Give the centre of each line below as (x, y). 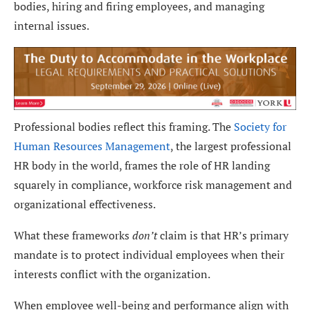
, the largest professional (231, 146)
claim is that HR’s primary (223, 235)
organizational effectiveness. (85, 204)
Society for (260, 126)
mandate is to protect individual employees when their (149, 254)
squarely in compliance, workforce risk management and (153, 184)
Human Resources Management (92, 146)
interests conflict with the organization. (112, 274)
